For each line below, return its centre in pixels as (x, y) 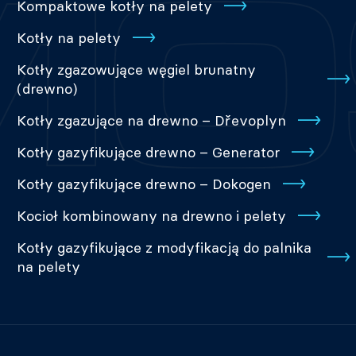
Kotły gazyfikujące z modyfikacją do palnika (164, 248)
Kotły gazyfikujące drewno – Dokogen (143, 184)
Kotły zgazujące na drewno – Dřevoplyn (151, 121)
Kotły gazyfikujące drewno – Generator (148, 153)
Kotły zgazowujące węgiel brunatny (136, 70)
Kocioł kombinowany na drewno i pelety (151, 216)
